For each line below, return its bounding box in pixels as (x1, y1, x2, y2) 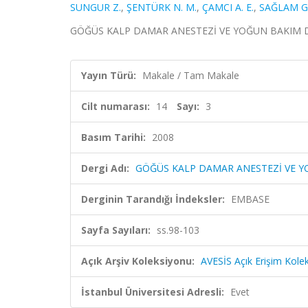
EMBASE (231, 192, 269, 206)
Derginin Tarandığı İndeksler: (81, 192, 225, 206)
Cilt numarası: (81, 100, 150, 113)
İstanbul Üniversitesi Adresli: (81, 285, 224, 298)
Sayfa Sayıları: (81, 223, 151, 236)
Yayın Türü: (81, 69, 136, 82)
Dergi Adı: (81, 162, 129, 175)
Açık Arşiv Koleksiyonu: (81, 254, 195, 267)
